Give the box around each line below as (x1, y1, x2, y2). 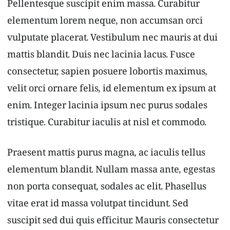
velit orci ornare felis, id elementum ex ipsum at (7, 83, 216, 99)
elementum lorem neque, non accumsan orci (7, 15, 203, 31)
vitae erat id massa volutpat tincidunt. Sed (7, 198, 188, 214)
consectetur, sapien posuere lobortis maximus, (7, 66, 207, 82)
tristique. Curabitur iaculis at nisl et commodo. (7, 117, 206, 132)
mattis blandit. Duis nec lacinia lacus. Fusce (7, 49, 195, 65)
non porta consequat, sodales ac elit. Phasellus (7, 181, 206, 197)
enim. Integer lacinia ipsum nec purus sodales (7, 100, 207, 116)
